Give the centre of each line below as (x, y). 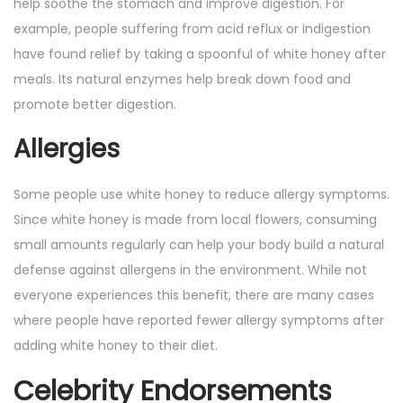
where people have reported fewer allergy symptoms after (199, 321)
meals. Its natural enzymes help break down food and (182, 80)
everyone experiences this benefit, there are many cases (194, 296)
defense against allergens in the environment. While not (190, 270)
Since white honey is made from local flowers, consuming (195, 220)
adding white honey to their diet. (116, 346)
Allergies (67, 149)
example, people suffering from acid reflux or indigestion (192, 29)
